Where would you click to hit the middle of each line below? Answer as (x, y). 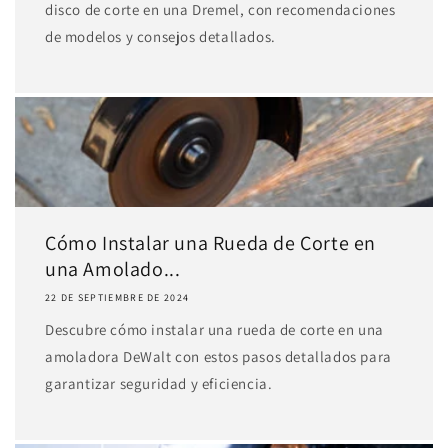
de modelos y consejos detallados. (160, 36)
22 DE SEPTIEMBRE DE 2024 (117, 297)
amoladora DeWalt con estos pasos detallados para (218, 356)
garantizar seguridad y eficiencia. (159, 383)
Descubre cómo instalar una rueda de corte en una (214, 329)
